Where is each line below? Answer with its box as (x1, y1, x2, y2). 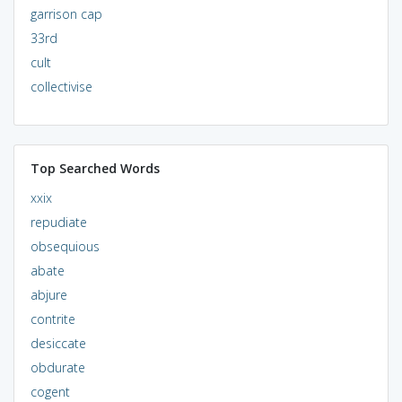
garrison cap (30, 4, 102, 22)
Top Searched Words (30, 159, 160, 177)
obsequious (30, 237, 100, 255)
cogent (30, 382, 70, 400)
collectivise (30, 77, 92, 95)
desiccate (30, 334, 86, 352)
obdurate (30, 358, 85, 376)
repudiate (30, 213, 87, 231)
